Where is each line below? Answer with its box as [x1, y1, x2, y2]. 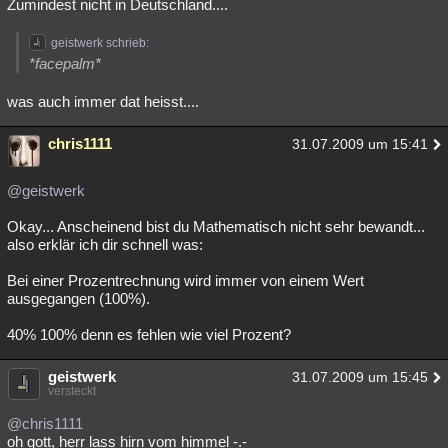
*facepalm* [29, 55, 101, 72]
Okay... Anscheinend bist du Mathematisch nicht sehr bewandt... [7, 218, 425, 235]
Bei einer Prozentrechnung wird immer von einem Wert [7, 272, 364, 289]
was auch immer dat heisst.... [7, 93, 199, 110]
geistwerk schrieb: [51, 36, 149, 50]
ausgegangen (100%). [7, 290, 150, 307]
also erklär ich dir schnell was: [7, 236, 203, 253]
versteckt [48, 384, 96, 398]
